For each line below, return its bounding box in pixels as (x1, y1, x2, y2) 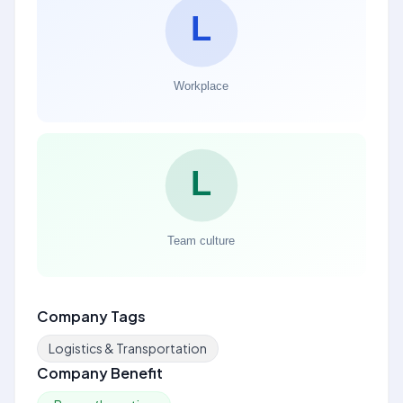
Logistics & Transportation (49, 340, 207, 356)
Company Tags (37, 307, 146, 326)
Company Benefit (37, 363, 163, 382)
